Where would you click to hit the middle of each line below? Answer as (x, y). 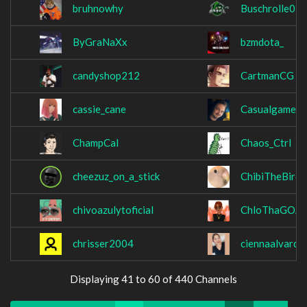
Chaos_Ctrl (266, 143)
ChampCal (96, 143)
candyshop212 (106, 76)
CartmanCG (267, 76)
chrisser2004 (103, 244)
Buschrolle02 (271, 9)
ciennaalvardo (273, 244)
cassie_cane (99, 109)
